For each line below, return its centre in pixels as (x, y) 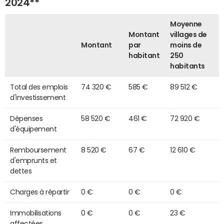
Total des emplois (39, 87)
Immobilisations (36, 213)
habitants (187, 66)
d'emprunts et (33, 160)
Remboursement (38, 150)
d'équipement (33, 129)
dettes (21, 171)
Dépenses (26, 118)
